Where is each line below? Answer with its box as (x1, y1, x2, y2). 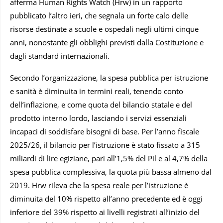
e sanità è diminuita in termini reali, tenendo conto (10, 86, 183, 96)
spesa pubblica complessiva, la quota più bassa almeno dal (10, 166, 212, 177)
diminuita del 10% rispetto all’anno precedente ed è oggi (10, 193, 203, 204)
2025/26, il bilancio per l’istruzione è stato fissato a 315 (10, 139, 200, 150)
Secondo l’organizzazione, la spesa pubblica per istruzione (10, 72, 208, 83)
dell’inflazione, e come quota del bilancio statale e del (10, 99, 192, 110)
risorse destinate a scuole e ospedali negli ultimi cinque (10, 23, 199, 34)
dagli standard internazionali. (10, 50, 110, 61)
